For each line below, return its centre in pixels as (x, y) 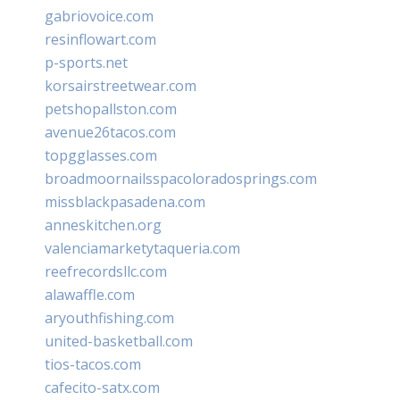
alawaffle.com (90, 294)
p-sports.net (86, 62)
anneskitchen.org (103, 225)
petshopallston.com (111, 108)
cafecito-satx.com (102, 387)
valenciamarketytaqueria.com (142, 248)
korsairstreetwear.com (121, 85)
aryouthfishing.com (109, 317)
